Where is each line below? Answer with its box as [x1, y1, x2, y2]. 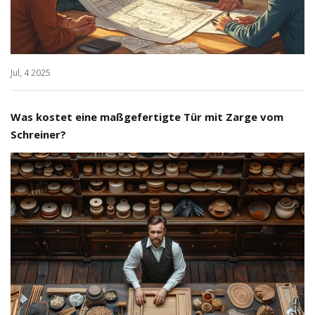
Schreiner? [11, 127, 66, 142]
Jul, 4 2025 [11, 67, 51, 79]
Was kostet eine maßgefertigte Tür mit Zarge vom [11, 110, 283, 124]
